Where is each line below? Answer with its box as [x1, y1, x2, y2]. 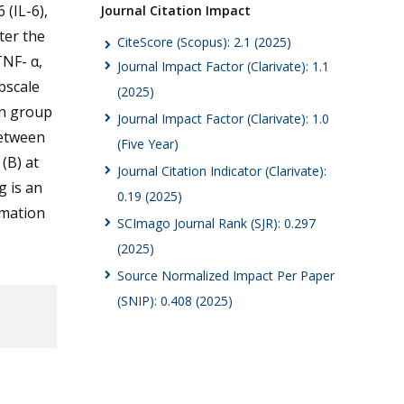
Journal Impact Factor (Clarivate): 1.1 [117, 58, 329, 76]
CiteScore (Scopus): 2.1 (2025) [117, 32, 291, 50]
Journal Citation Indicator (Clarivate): [117, 162, 326, 180]
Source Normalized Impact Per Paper [117, 267, 335, 285]
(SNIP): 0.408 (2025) [117, 292, 233, 310]
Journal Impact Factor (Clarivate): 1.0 [117, 110, 329, 128]
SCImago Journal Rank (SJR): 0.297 [117, 215, 316, 233]
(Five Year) [117, 135, 179, 153]
